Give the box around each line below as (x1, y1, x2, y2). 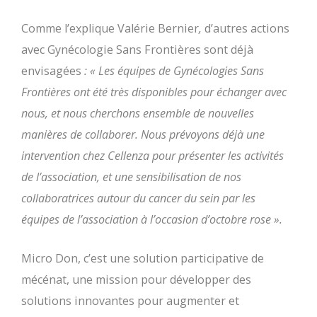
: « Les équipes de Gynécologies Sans (84, 63, 264, 79)
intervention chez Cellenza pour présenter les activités (21, 148, 284, 164)
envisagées (21, 63, 84, 79)
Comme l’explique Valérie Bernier (21, 21, 199, 37)
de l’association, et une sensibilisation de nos (21, 169, 241, 185)
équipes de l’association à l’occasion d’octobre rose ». (21, 212, 282, 228)
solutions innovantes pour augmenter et (21, 293, 239, 309)
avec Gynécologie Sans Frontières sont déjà (21, 42, 253, 58)
